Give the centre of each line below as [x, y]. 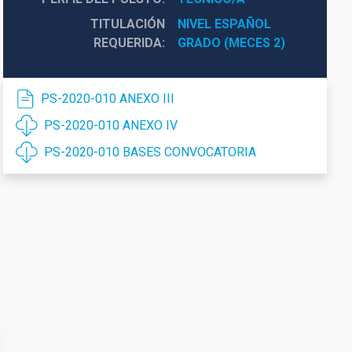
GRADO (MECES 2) [231, 43]
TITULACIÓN [127, 24]
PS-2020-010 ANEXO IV [110, 125]
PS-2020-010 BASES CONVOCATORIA [150, 152]
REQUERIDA [127, 43]
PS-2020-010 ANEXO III [107, 99]
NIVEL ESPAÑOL [224, 24]
